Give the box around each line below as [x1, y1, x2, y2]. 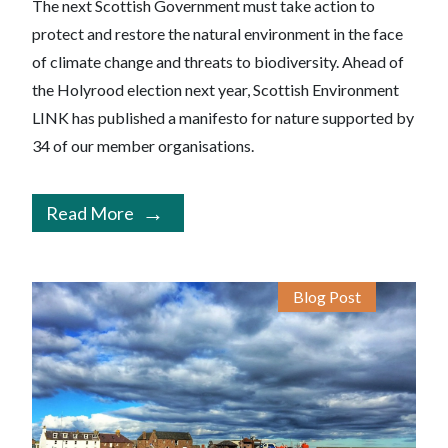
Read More [46, 202, 134, 225]
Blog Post [293, 287, 361, 307]
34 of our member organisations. [32, 136, 254, 156]
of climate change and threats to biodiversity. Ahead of [32, 52, 404, 72]
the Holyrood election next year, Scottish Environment [32, 80, 399, 100]
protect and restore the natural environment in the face [32, 24, 403, 44]
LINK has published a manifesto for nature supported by [32, 108, 414, 128]
